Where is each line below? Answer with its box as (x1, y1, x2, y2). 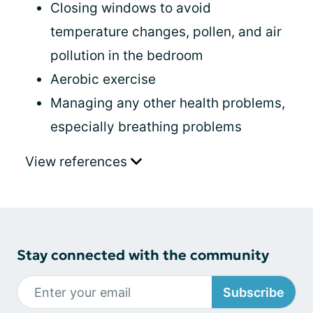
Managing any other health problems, (50, 95, 285, 111)
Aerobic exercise (50, 71, 156, 87)
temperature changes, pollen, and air (50, 24, 282, 40)
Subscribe (223, 284, 284, 300)
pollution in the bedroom (50, 48, 203, 64)
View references (25, 154, 131, 170)
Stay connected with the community (17, 246, 269, 264)
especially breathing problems (50, 119, 242, 135)
